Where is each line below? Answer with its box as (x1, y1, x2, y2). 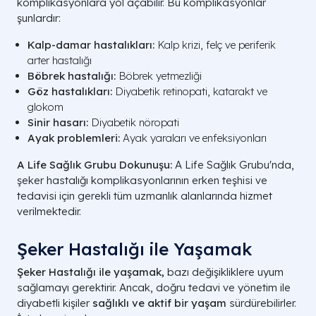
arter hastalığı (28, 53, 92, 67)
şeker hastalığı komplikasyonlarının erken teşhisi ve (17, 173, 267, 187)
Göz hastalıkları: (28, 84, 112, 98)
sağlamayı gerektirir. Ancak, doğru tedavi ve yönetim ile (17, 280, 291, 294)
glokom (28, 99, 63, 114)
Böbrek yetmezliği (116, 68, 202, 83)
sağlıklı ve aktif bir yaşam (92, 296, 226, 310)
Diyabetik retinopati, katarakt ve (112, 84, 267, 98)
